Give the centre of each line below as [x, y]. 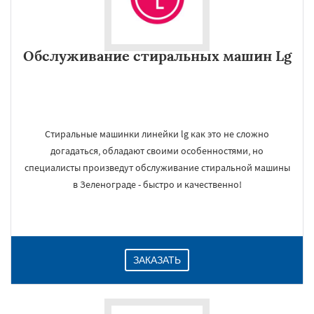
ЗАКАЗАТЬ [157, 260]
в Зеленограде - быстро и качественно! [157, 184]
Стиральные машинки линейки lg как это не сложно [157, 134]
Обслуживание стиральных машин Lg [157, 56]
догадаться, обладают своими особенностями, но [157, 151]
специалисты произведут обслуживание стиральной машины [157, 168]
